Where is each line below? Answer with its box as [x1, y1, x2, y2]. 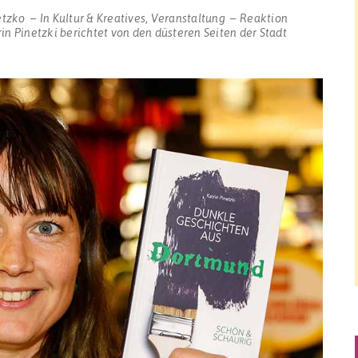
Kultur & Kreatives [52, 10, 145, 25]
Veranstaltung [150, 10, 225, 25]
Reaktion [240, 10, 288, 25]
